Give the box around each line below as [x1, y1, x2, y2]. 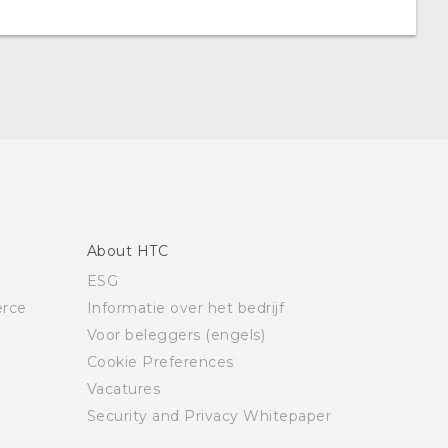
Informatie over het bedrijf [86, 299, 284, 317]
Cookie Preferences [86, 353, 234, 371]
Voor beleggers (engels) [86, 326, 265, 344]
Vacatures [86, 380, 160, 398]
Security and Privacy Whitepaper [86, 407, 331, 425]
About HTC [86, 242, 168, 260]
